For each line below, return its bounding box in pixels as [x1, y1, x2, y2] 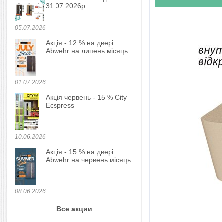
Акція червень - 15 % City [46, 93, 127, 101]
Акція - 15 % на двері [46, 148, 113, 156]
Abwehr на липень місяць [46, 47, 128, 55]
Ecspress [46, 101, 74, 109]
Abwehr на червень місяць [46, 156, 131, 164]
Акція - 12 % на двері [46, 39, 113, 47]
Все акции [56, 205, 92, 213]
